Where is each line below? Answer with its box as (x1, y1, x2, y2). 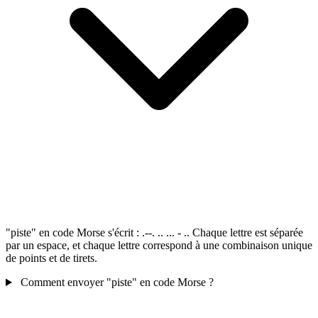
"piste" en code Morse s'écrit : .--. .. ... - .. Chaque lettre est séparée (6, 226, 303, 239)
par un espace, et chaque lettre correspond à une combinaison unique (6, 239, 312, 252)
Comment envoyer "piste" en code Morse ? (20, 276, 214, 289)
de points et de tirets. (6, 252, 97, 265)
